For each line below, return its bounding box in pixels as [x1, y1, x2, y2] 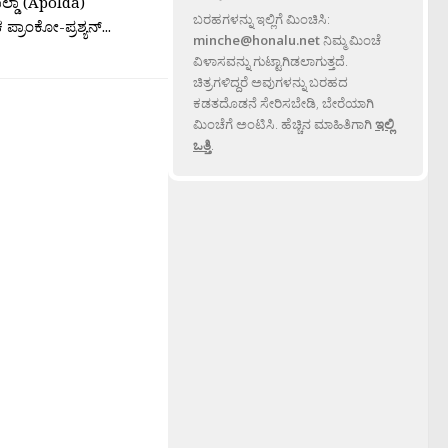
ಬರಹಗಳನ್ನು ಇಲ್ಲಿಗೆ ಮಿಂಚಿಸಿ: [193, 10, 330, 29]
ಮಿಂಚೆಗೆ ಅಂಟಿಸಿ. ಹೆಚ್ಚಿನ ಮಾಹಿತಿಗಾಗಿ [193, 115, 375, 134]
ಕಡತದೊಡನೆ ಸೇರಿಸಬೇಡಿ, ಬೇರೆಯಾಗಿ [193, 94, 374, 113]
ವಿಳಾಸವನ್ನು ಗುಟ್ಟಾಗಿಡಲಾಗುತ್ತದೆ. [193, 52, 348, 71]
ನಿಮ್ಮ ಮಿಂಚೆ [320, 31, 381, 50]
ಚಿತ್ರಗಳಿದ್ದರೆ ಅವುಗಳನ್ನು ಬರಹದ [193, 73, 348, 92]
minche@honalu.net [193, 31, 320, 50]
